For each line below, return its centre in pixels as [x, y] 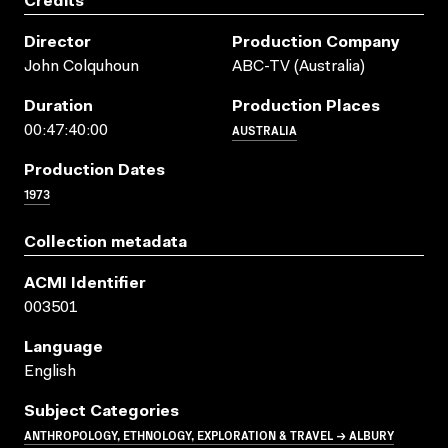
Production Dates [94, 170]
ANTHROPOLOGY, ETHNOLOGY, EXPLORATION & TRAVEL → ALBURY [209, 434]
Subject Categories [101, 411]
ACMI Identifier [85, 283]
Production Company [316, 42]
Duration [58, 106]
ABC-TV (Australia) [298, 66]
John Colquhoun [81, 66]
